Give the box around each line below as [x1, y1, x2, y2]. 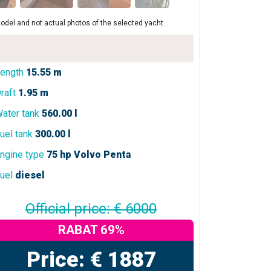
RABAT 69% [57, 223, 125, 237]
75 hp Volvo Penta [47, 149, 131, 160]
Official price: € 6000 [25, 200, 157, 217]
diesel [15, 169, 45, 181]
